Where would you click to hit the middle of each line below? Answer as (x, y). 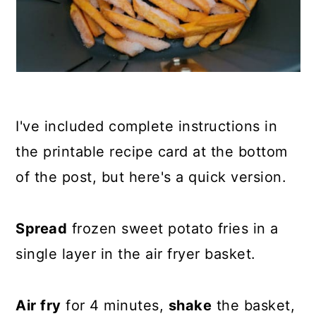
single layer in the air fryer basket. (136, 254)
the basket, (254, 305)
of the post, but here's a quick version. (151, 177)
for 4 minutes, (115, 305)
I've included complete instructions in (147, 126)
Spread (42, 229)
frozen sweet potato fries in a (173, 229)
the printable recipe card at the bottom (152, 152)
